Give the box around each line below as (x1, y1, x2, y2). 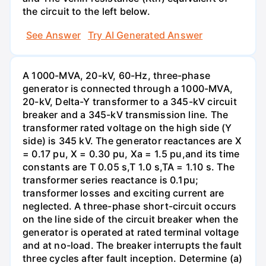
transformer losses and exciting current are (23, 186, 224, 199)
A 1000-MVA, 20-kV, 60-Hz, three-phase (23, 69, 211, 81)
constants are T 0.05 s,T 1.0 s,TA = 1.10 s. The (23, 160, 235, 173)
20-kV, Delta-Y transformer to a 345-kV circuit (23, 95, 237, 107)
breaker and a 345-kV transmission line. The (23, 108, 229, 121)
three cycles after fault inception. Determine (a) (23, 252, 243, 264)
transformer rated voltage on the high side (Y (23, 121, 232, 134)
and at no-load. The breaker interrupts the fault (23, 239, 242, 251)
